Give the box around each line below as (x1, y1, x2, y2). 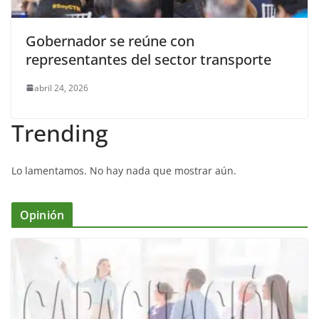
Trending (11, 117, 108, 148)
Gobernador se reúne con (26, 31, 194, 51)
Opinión (20, 206, 65, 223)
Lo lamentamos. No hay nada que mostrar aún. (11, 163, 236, 177)
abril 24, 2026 (34, 81, 88, 94)
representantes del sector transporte (26, 49, 271, 69)
